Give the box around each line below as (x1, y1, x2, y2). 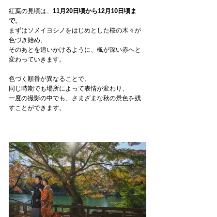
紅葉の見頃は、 (9, 7, 53, 15)
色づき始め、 (9, 36, 46, 44)
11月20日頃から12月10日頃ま (53, 7, 137, 15)
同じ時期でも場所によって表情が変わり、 (9, 85, 128, 93)
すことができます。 (9, 104, 65, 112)
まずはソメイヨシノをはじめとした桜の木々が (9, 27, 141, 34)
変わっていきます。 (9, 56, 65, 63)
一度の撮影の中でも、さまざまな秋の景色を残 (9, 94, 141, 102)
